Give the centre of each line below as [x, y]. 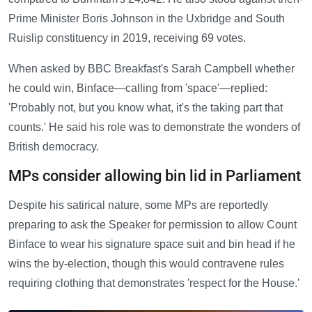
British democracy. [54, 147]
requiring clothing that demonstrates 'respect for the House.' [154, 283]
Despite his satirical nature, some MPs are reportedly [138, 205]
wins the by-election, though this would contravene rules [146, 264]
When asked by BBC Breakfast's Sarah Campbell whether [151, 69]
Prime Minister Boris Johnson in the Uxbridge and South [147, 19]
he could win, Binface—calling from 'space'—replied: [138, 88]
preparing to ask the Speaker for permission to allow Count [153, 225]
